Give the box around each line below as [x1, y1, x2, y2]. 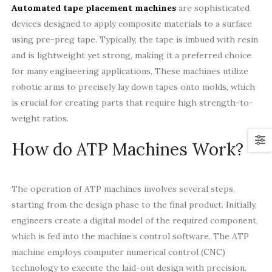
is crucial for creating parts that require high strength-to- [11, 97, 253, 108]
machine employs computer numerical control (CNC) [11, 246, 225, 258]
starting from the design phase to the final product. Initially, [11, 199, 257, 211]
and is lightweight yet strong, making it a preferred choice [11, 49, 251, 61]
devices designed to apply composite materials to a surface [11, 18, 252, 29]
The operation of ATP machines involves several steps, [11, 183, 235, 195]
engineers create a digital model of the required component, [11, 215, 258, 226]
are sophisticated [175, 2, 250, 13]
